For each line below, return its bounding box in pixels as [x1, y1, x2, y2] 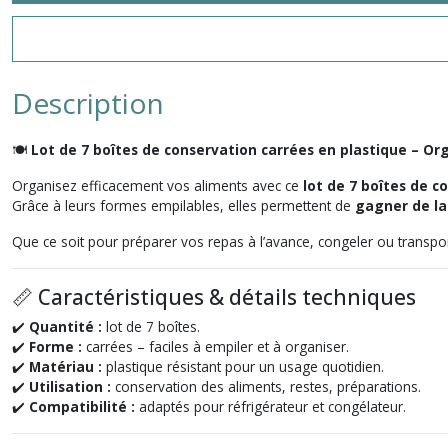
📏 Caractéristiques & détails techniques [12, 283, 416, 311]
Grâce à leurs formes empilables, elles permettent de [12, 196, 355, 215]
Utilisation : [29, 377, 111, 396]
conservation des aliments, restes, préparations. [111, 377, 421, 396]
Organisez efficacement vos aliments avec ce [12, 176, 303, 195]
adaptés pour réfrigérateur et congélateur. [135, 397, 406, 416]
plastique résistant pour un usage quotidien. [102, 357, 384, 376]
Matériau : [29, 357, 102, 376]
